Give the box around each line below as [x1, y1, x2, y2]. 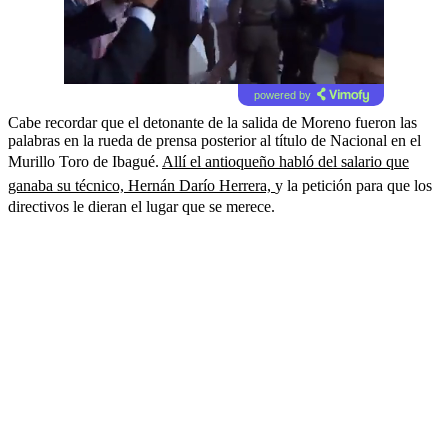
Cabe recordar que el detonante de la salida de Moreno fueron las [8, 113, 417, 131]
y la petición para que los [275, 176, 432, 194]
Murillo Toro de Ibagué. [8, 152, 162, 170]
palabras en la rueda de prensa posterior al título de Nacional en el [8, 131, 421, 149]
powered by [253, 88, 311, 101]
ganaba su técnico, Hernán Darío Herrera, [8, 176, 275, 194]
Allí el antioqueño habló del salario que [162, 152, 409, 170]
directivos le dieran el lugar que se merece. [8, 197, 275, 215]
